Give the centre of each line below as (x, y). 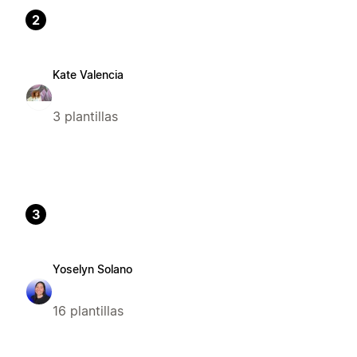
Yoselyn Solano (92, 269)
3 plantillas (85, 116)
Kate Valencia (88, 74)
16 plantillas (88, 310)
